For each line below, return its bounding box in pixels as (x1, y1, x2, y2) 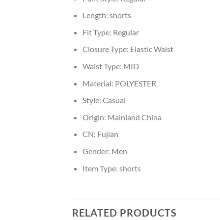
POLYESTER (114, 78, 156, 88)
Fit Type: (82, 27, 113, 37)
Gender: (82, 146, 111, 156)
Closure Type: (82, 44, 130, 54)
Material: (82, 78, 115, 88)
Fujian (97, 129, 118, 139)
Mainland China (107, 112, 162, 122)
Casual (102, 95, 126, 105)
